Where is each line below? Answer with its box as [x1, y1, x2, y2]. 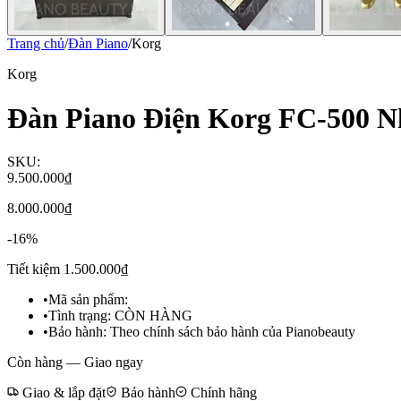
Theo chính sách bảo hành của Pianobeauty [110, 324, 355, 340]
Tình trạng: [48, 308, 111, 324]
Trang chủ [7, 36, 64, 52]
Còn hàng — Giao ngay [7, 354, 143, 371]
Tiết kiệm [7, 261, 64, 277]
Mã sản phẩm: [48, 292, 128, 308]
